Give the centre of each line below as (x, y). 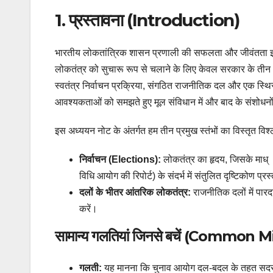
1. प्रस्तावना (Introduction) (147, 20)
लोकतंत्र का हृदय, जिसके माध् (214, 160)
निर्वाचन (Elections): (120, 160)
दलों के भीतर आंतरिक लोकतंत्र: (135, 193)
